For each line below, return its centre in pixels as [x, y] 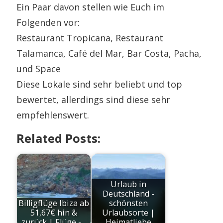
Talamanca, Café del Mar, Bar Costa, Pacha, [109, 53]
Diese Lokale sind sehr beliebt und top [100, 84]
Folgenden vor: [48, 22]
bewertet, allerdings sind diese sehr [94, 99]
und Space [39, 68]
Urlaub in [129, 184]
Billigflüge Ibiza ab [54, 203]
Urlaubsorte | [129, 212]
